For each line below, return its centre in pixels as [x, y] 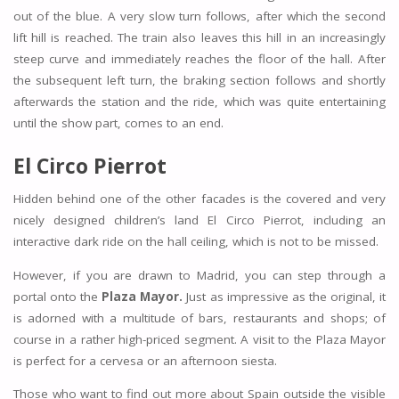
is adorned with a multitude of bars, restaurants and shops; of [199, 318]
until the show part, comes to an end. [118, 122]
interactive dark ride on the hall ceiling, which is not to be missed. [195, 242]
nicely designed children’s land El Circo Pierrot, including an [199, 220]
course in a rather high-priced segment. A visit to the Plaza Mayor [199, 339]
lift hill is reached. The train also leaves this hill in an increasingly [199, 37]
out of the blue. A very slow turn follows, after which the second [199, 16]
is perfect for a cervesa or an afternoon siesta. [145, 360]
